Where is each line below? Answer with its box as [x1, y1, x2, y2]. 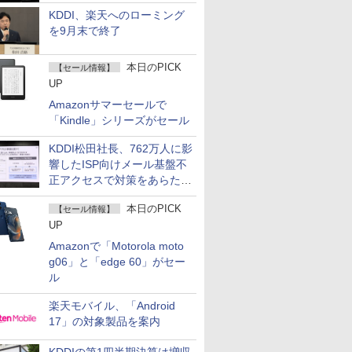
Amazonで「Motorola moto [49, 240, 184, 252]
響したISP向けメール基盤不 [49, 158, 187, 170]
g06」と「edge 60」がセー [49, 255, 185, 268]
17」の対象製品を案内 [49, 315, 160, 328]
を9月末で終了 [49, 24, 121, 37]
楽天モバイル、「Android [49, 299, 175, 312]
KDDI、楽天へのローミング [49, 9, 185, 21]
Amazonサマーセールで [49, 98, 167, 111]
